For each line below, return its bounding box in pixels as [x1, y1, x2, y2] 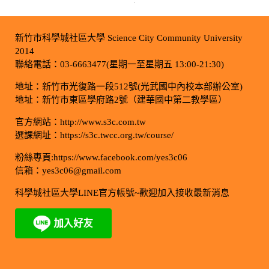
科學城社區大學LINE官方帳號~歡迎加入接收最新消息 [14, 187, 229, 198]
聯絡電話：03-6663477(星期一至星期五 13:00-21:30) [14, 59, 224, 69]
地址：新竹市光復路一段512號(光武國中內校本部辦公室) [14, 81, 243, 91]
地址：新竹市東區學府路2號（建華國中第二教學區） [14, 94, 227, 104]
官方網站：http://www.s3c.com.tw [14, 116, 146, 127]
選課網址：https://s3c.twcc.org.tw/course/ [14, 130, 174, 140]
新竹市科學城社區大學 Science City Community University [14, 32, 243, 43]
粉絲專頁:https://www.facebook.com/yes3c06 [14, 152, 187, 162]
